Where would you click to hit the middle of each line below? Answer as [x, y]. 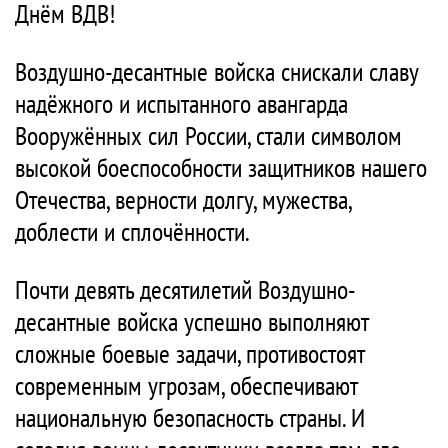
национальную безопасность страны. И [190, 417]
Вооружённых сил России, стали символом [208, 135]
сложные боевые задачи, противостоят [189, 353]
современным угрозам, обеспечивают [186, 385]
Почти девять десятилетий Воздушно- [185, 289]
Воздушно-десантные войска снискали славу [216, 71]
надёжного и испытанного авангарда [181, 103]
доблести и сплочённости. [132, 231]
